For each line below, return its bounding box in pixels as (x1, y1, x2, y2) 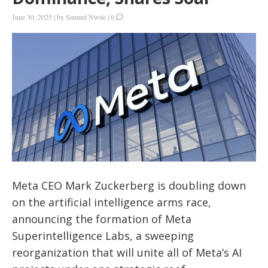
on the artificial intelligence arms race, (12, 195, 211, 210)
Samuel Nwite (66, 12, 106, 22)
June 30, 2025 (12, 12, 52, 22)
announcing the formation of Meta (12, 212, 191, 227)
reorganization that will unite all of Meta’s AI (12, 245, 242, 260)
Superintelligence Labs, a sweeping (12, 229, 194, 243)
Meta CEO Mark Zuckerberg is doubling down (12, 178, 246, 193)
